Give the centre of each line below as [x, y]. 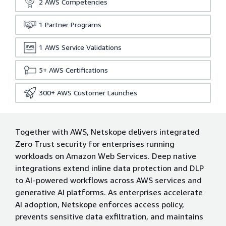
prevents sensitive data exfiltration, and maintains [109, 216]
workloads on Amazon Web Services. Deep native [106, 156]
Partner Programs [73, 24]
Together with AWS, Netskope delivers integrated [107, 132]
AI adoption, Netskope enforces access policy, [100, 204]
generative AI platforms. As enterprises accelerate [109, 192]
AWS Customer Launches [97, 93]
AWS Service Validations [83, 47]
